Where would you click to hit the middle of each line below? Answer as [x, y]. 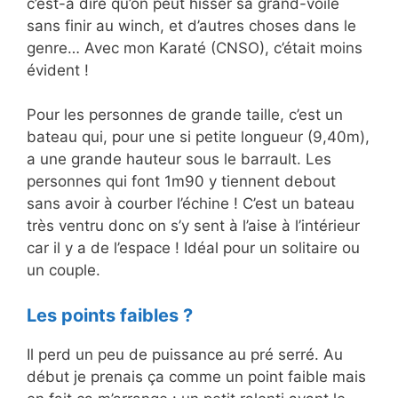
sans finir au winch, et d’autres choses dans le [191, 25]
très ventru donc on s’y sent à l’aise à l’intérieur [193, 226]
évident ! [58, 70]
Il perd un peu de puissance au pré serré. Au [185, 354]
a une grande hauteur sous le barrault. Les [179, 159]
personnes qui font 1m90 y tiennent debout [181, 182]
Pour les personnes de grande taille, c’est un [185, 115]
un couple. [64, 271]
